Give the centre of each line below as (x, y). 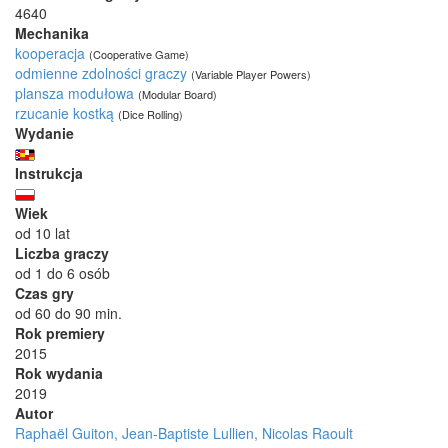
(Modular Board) (177, 93)
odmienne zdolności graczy (101, 72)
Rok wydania (59, 372)
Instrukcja (49, 172)
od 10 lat (42, 232)
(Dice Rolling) (150, 113)
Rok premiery (60, 332)
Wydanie (44, 132)
